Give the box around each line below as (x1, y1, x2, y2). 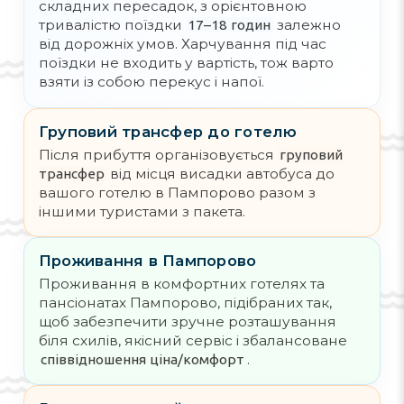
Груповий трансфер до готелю (39, 122, 298, 141)
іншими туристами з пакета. (39, 202, 245, 220)
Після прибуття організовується (39, 145, 278, 163)
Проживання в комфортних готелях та (39, 274, 325, 292)
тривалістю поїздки (39, 16, 186, 34)
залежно (272, 16, 341, 34)
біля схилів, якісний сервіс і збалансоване (39, 331, 347, 349)
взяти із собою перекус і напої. (39, 73, 264, 91)
